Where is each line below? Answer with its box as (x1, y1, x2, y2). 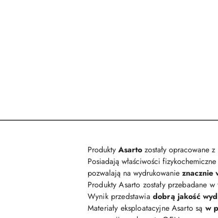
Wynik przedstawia (88, 191, 153, 202)
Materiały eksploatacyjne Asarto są (88, 202, 205, 214)
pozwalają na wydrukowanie (88, 167, 182, 179)
